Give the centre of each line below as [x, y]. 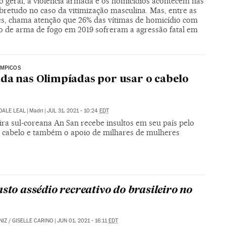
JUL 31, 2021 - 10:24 [73, 110]
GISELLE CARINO [33, 221]
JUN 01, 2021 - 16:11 [82, 221]
